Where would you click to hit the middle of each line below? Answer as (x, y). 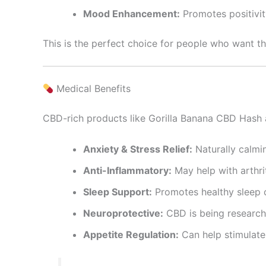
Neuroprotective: (123, 213)
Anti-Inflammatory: (127, 170)
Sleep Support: (118, 191)
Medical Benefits (92, 89)
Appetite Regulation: (131, 234)
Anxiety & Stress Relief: (138, 149)
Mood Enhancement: (132, 13)
